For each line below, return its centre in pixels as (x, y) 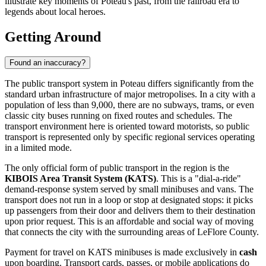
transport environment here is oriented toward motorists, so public (127, 126)
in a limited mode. (38, 148)
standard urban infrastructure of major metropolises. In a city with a (130, 94)
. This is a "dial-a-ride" (199, 179)
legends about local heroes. (55, 11)
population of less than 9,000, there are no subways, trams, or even (129, 105)
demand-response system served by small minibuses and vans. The (129, 189)
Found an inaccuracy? (47, 63)
